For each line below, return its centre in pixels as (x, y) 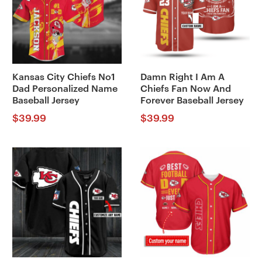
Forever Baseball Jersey (192, 101)
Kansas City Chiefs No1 (63, 77)
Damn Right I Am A (182, 77)
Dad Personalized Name (65, 89)
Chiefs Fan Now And (185, 89)
